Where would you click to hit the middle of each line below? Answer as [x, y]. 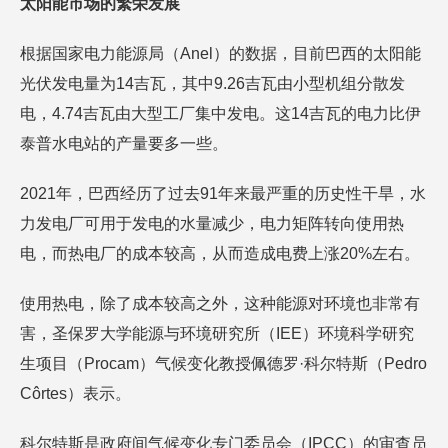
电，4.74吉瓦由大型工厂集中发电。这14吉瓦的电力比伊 [220, 113]
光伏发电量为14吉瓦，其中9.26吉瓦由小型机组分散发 [212, 83]
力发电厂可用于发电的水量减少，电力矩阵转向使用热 [212, 223]
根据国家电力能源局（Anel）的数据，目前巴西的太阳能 [220, 53]
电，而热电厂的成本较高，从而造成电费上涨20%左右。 [220, 253]
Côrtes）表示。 [75, 393]
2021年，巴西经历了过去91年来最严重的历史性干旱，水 [223, 193]
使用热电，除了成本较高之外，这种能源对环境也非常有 [220, 303]
